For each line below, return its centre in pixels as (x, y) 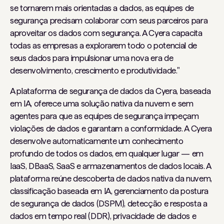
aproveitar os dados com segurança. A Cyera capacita (106, 33)
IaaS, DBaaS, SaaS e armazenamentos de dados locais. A (110, 166)
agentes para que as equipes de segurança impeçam (104, 116)
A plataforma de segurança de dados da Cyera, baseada (110, 91)
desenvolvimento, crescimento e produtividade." (95, 70)
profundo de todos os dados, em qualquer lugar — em (107, 153)
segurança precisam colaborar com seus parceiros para (109, 20)
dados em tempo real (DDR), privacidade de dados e (103, 216)
